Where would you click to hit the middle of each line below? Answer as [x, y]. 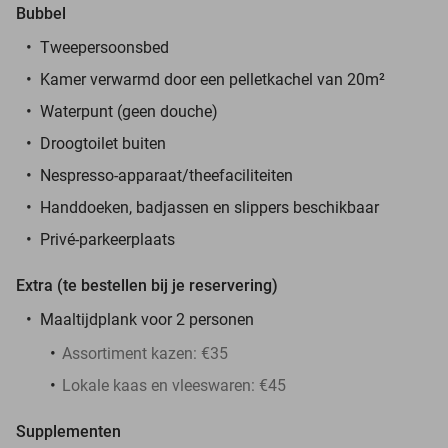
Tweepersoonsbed [104, 47]
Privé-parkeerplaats [107, 239]
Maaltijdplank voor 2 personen [147, 319]
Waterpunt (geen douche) [129, 111]
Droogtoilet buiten [103, 143]
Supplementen [68, 431]
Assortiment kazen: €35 [145, 353]
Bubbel [41, 13]
